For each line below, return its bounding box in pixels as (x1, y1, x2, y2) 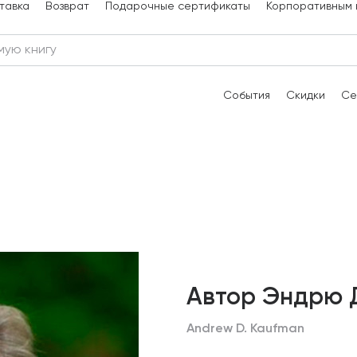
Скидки (286, 90, 325, 101)
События (223, 90, 270, 101)
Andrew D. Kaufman (186, 323, 304, 335)
